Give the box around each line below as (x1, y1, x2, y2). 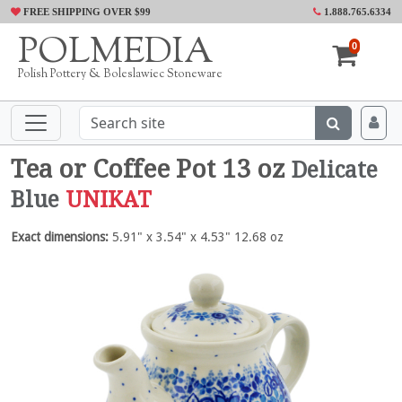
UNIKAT (66, 187, 152, 213)
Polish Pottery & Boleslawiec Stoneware (18, 66, 223, 83)
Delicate (292, 157, 378, 183)
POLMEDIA (18, 28, 214, 79)
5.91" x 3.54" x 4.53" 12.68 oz (109, 230, 284, 244)
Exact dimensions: (11, 230, 109, 244)
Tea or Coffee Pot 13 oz (11, 154, 292, 184)
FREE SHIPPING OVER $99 (21, 6, 151, 17)
